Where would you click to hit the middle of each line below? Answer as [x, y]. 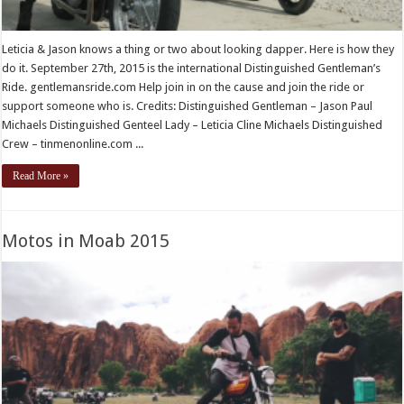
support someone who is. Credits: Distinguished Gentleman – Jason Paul [188, 106]
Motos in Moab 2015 [86, 240]
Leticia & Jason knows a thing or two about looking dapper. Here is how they [198, 49]
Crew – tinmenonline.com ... [73, 143]
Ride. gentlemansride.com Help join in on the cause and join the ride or [184, 87]
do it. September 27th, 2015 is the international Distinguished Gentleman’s [192, 68]
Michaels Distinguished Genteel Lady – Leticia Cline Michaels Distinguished [193, 124]
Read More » [41, 175]
